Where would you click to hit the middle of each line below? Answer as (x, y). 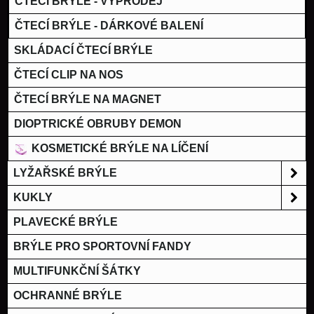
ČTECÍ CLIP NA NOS (69, 75)
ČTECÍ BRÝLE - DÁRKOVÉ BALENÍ (109, 26)
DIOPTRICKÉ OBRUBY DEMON (98, 124)
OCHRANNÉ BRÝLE (68, 296)
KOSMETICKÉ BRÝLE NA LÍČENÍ (118, 149)
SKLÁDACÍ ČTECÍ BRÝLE (83, 50)
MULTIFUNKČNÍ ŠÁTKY (77, 271)
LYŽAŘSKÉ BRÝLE (65, 173)
